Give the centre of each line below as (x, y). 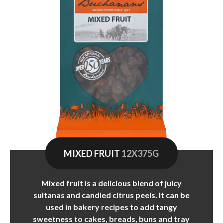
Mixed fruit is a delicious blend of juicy (111, 183)
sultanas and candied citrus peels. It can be (111, 195)
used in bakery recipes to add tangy (111, 207)
